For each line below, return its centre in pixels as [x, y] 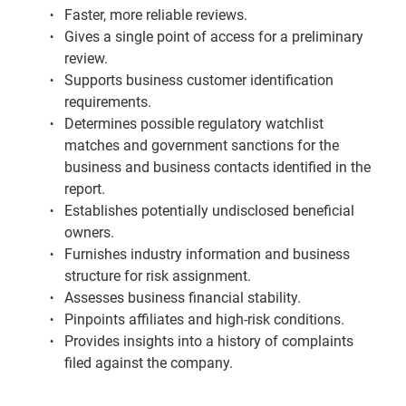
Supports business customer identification [199, 80]
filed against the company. [149, 363]
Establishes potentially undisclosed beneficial [209, 211]
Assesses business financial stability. [183, 298]
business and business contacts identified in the [217, 167]
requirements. [108, 102]
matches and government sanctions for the [202, 145]
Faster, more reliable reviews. [156, 15]
